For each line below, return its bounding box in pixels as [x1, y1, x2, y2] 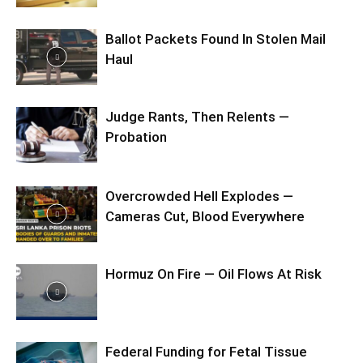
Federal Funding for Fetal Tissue [105, 344, 307, 360]
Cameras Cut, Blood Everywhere [105, 208, 305, 224]
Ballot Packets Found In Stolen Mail [105, 31, 326, 47]
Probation [105, 129, 167, 145]
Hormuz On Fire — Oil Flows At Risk [105, 266, 322, 282]
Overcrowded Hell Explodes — [105, 188, 293, 204]
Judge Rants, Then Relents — [105, 109, 289, 125]
